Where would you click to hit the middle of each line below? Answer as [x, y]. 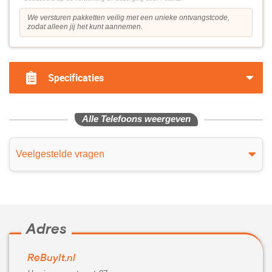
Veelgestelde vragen [60, 154]
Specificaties [76, 78]
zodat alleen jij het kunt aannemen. [85, 27]
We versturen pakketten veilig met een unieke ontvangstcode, [128, 18]
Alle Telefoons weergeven [136, 119]
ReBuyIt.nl [51, 259]
